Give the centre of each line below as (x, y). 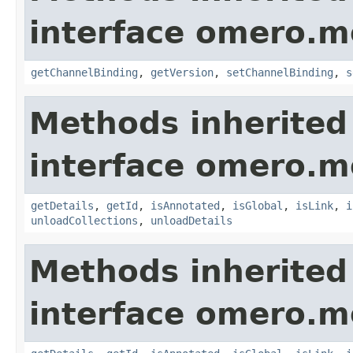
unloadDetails (191, 220)
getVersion (182, 72)
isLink (314, 205)
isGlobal (258, 205)
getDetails (62, 205)
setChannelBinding (280, 72)
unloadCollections (84, 220)
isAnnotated (185, 205)
